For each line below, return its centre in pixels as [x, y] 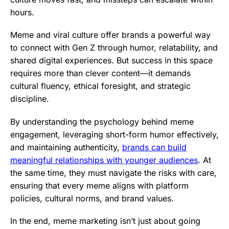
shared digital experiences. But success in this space [111, 61]
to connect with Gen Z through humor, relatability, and [114, 48]
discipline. [30, 99]
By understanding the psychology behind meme [102, 121]
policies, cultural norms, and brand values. [92, 198]
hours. [22, 13]
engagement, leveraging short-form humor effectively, [114, 134]
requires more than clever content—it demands [100, 73]
